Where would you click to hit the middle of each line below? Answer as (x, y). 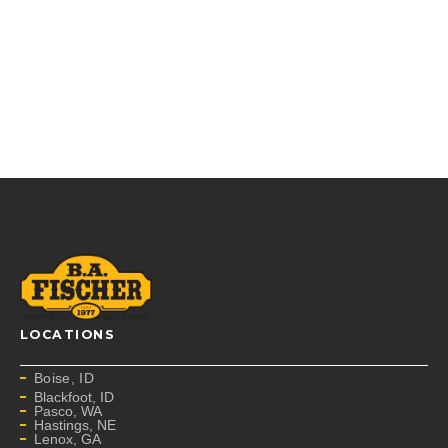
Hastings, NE (75, 425)
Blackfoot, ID (74, 397)
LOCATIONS (68, 334)
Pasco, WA (68, 411)
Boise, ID (64, 378)
